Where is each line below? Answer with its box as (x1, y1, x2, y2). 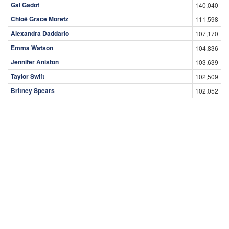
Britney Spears (11, 85, 55, 95)
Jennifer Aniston (11, 57, 59, 66)
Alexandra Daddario (11, 28, 69, 38)
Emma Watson (11, 42, 53, 52)
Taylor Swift (11, 71, 44, 81)
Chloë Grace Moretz (11, 14, 68, 24)
